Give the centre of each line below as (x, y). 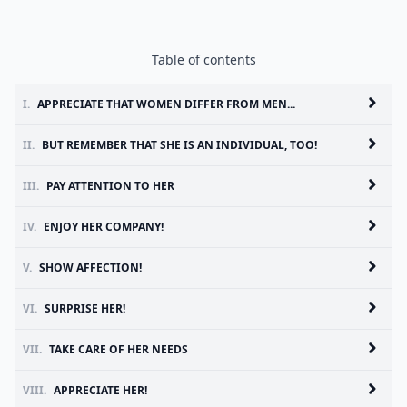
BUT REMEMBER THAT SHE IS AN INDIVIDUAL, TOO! (179, 145)
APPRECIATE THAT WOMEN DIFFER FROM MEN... (166, 104)
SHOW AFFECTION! (90, 268)
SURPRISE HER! (85, 308)
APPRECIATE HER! (100, 390)
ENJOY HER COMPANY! (104, 227)
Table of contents (203, 60)
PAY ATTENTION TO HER (110, 186)
